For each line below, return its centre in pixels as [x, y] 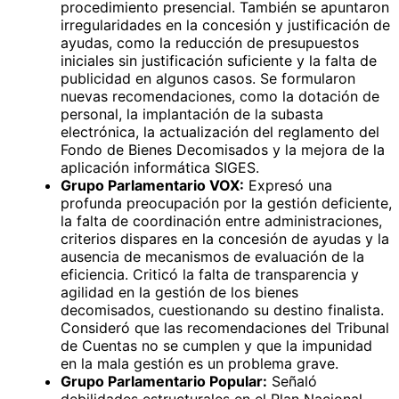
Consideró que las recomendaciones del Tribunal [225, 327]
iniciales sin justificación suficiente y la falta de [219, 60]
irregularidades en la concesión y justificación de [225, 24]
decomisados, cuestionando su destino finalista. [222, 309]
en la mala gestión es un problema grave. [199, 363]
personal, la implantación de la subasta [192, 114]
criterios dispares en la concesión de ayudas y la [225, 238]
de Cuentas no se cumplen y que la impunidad [216, 345]
